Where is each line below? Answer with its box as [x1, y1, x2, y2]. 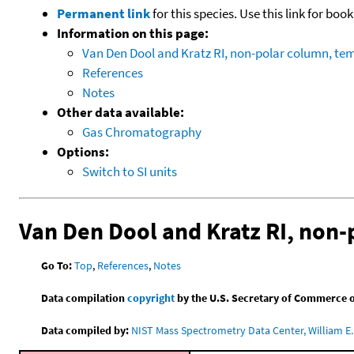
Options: [57, 142, 109, 160]
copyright [127, 291, 175, 306]
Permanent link [57, 4, 150, 22]
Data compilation [41, 291, 128, 306]
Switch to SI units [82, 162, 177, 180]
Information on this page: [57, 24, 209, 42]
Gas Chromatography [82, 122, 201, 141]
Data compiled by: [41, 323, 130, 338]
